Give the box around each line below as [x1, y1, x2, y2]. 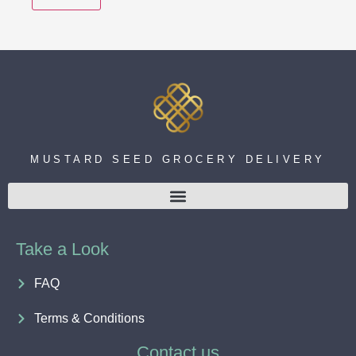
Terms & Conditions [33, 311, 145, 326]
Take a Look [16, 239, 109, 260]
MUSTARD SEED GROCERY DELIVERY [30, 153, 326, 166]
